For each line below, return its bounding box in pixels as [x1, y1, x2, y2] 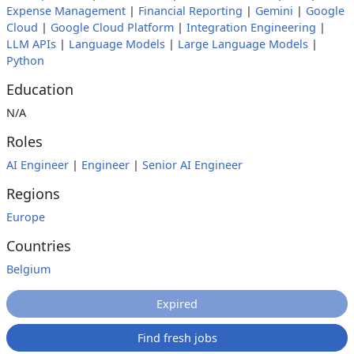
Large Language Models [178, 36, 308, 51]
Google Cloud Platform [51, 20, 174, 35]
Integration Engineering [186, 20, 316, 35]
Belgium [6, 262, 51, 277]
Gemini [255, 3, 293, 18]
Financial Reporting [138, 3, 243, 18]
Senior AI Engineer [142, 157, 243, 172]
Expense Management [6, 3, 126, 18]
